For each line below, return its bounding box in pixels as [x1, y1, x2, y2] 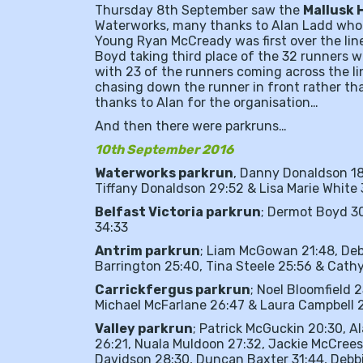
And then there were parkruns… [95, 118, 287, 135]
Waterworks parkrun [95, 165, 233, 181]
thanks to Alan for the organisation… [95, 95, 318, 111]
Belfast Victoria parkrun [95, 204, 261, 220]
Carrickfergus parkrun [95, 282, 250, 298]
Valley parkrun [95, 321, 193, 337]
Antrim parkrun [95, 243, 200, 259]
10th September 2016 [95, 142, 233, 158]
